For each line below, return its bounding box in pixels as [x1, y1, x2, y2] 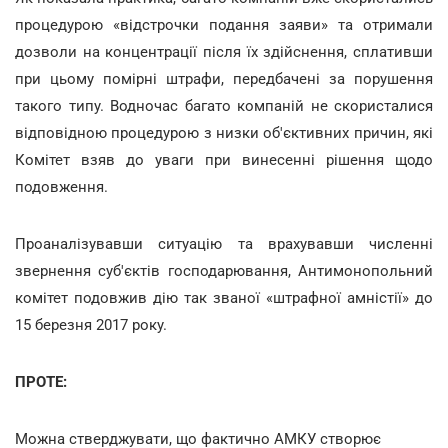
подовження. [15, 177, 108, 196]
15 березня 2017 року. [15, 315, 167, 334]
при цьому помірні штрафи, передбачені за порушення [15, 69, 433, 88]
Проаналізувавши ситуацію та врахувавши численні [15, 234, 433, 253]
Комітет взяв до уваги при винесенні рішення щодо [15, 150, 433, 169]
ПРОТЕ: [15, 372, 67, 391]
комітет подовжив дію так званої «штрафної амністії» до [15, 288, 433, 307]
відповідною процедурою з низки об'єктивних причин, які [15, 123, 433, 142]
